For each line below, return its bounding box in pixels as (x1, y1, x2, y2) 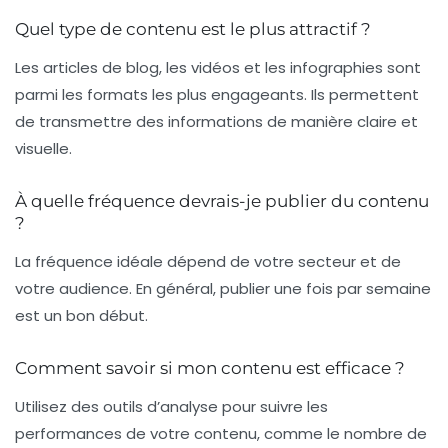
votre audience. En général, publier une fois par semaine (15, 278, 431, 300)
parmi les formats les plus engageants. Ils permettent (15, 84, 419, 106)
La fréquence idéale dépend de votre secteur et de (15, 251, 401, 273)
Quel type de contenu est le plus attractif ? (15, 19, 371, 40)
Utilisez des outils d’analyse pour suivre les (15, 396, 328, 418)
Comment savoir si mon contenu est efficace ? (15, 358, 405, 379)
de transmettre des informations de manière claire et (15, 111, 418, 133)
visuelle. (15, 138, 72, 160)
